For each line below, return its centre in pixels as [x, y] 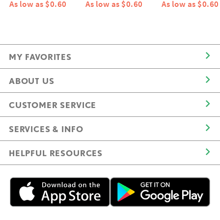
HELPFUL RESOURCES [56, 153]
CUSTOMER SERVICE [53, 105]
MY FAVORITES [40, 57]
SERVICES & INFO [46, 129]
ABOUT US [32, 81]
